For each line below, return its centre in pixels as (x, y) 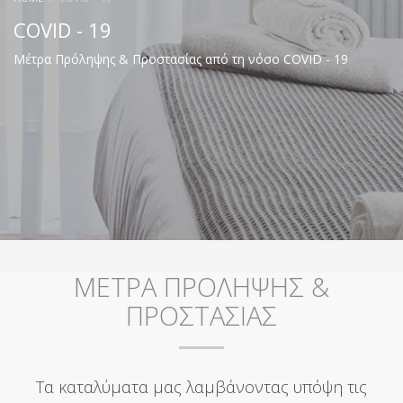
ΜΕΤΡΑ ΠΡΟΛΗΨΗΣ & (201, 286)
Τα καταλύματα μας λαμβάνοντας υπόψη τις (201, 386)
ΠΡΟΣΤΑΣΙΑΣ (201, 315)
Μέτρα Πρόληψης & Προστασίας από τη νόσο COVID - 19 (181, 58)
